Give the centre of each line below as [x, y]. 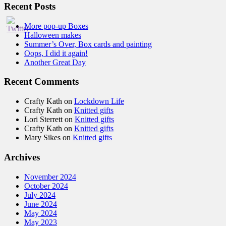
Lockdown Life [99, 101]
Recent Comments [41, 82]
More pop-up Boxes [56, 26]
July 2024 [40, 195]
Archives [22, 157]
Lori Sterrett [43, 120]
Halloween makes [53, 35]
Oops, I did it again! [56, 53]
